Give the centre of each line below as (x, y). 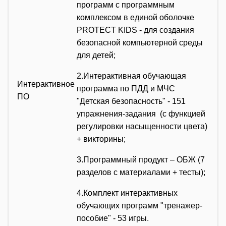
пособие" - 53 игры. (113, 218)
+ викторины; (101, 139)
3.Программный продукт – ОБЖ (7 (141, 159)
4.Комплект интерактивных (127, 193)
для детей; (96, 55)
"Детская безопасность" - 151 (131, 101)
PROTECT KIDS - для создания (135, 30)
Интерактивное (46, 84)
